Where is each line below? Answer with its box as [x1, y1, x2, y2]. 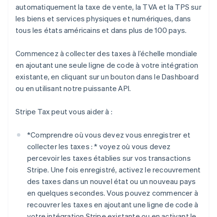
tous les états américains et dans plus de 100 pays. [15, 25, 187, 35]
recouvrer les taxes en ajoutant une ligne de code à [27, 200, 199, 210]
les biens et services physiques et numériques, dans [15, 14, 191, 24]
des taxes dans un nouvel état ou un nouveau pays [27, 176, 196, 186]
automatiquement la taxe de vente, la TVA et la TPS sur [15, 2, 201, 12]
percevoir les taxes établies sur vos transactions [27, 153, 191, 163]
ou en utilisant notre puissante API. [15, 83, 131, 93]
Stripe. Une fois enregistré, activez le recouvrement [27, 165, 201, 175]
